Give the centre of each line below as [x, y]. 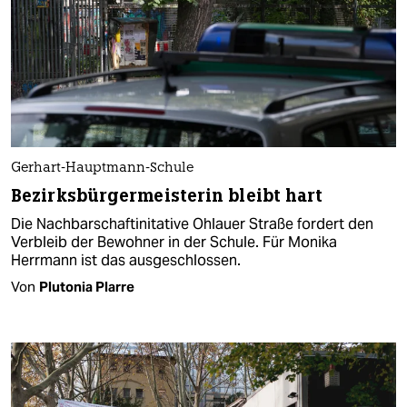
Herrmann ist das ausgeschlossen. [126, 260]
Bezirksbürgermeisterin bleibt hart [167, 195]
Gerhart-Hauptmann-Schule [102, 168]
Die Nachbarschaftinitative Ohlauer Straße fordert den [192, 223]
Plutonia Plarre [87, 286]
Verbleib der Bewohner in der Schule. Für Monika [174, 242]
